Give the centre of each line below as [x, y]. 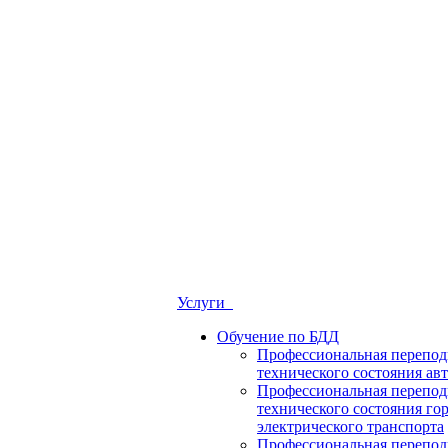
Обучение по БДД [278, 336]
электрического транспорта [350, 426]
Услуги [205, 302]
